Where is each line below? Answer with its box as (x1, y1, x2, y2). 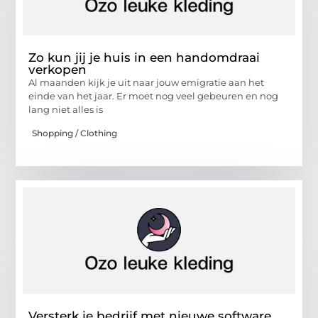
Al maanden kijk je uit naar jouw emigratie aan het (28, 77, 265, 89)
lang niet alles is (28, 104, 104, 116)
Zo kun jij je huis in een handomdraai (28, 50, 261, 65)
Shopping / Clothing (32, 127, 118, 138)
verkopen (28, 62, 87, 77)
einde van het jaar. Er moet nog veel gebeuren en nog (28, 90, 279, 102)
